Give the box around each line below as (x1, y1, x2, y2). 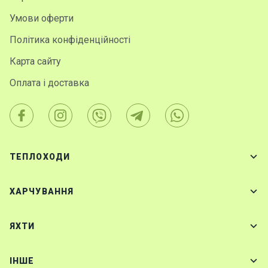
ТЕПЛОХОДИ (10, 151, 71, 162)
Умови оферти (10, 12, 74, 24)
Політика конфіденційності (10, 33, 130, 45)
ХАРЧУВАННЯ (10, 186, 74, 196)
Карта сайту (10, 55, 61, 67)
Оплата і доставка (10, 77, 89, 89)
